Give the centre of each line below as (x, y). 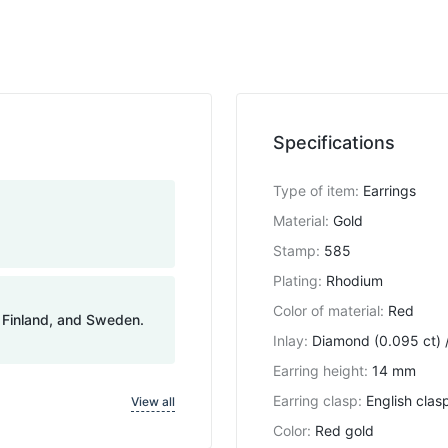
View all (153, 401)
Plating (295, 280)
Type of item (314, 190)
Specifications (334, 142)
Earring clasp (315, 400)
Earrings (389, 190)
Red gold (344, 430)
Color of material (326, 310)
